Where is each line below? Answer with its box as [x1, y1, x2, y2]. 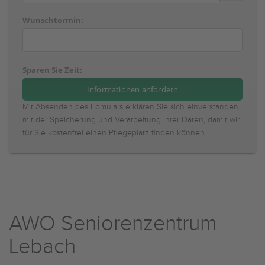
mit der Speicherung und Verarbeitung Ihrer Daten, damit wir [22, 115, 240, 125]
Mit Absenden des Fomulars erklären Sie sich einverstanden [22, 102, 238, 112]
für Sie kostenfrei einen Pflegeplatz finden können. [22, 128, 206, 138]
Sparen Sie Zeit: [22, 64, 82, 75]
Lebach [9, 234, 76, 259]
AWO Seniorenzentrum [9, 211, 216, 236]
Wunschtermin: [22, 15, 83, 25]
